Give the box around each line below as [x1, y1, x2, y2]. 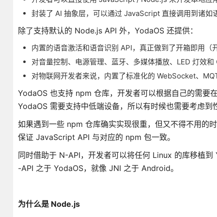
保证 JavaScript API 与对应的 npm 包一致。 [17, 132, 175, 142]
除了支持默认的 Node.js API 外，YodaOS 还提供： [17, 26, 198, 35]
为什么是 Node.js [17, 199, 80, 209]
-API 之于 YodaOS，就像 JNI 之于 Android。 [17, 163, 178, 173]
